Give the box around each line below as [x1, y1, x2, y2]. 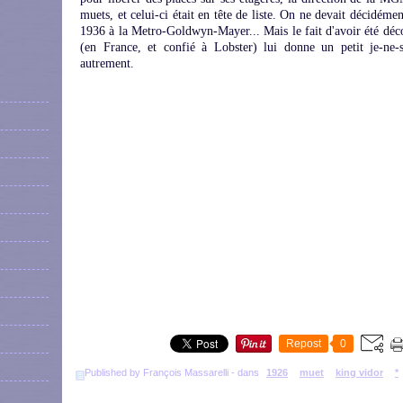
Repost [286, 337, 321, 350]
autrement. [80, 57, 134, 70]
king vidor [336, 367, 383, 378]
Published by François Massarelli [85, 367, 228, 378]
